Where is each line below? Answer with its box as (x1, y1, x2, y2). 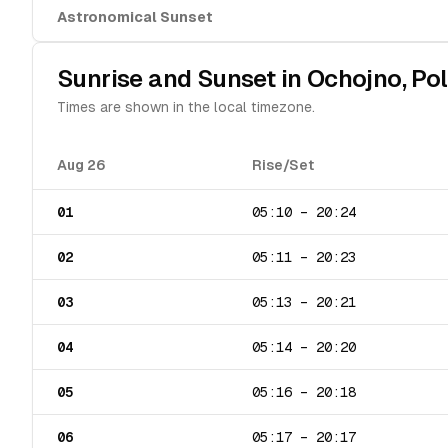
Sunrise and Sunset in (57, 65, 307, 92)
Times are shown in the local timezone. (57, 99, 315, 115)
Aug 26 (57, 157, 106, 173)
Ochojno (306, 65, 402, 92)
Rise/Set (252, 157, 314, 173)
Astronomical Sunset (57, 9, 213, 25)
